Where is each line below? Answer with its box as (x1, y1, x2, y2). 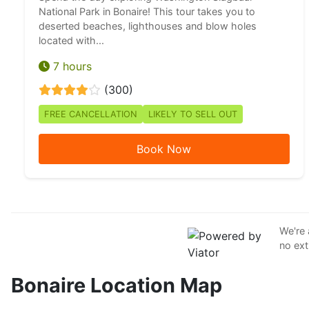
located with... (39, 34, 104, 47)
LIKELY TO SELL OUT (148, 109, 237, 120)
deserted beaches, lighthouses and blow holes (39, 20, 257, 32)
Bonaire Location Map (11, 273, 222, 298)
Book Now (137, 142, 192, 157)
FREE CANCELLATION (44, 109, 137, 120)
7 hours (50, 59, 92, 74)
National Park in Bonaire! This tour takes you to (39, 6, 255, 18)
